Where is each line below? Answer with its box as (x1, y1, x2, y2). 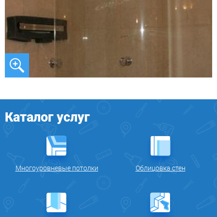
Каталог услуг (5, 109, 90, 125)
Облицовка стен (135, 164, 186, 172)
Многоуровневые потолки (15, 164, 98, 172)
